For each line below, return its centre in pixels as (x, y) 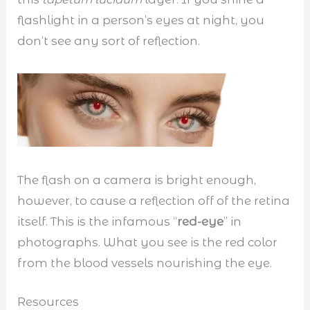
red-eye (201, 221)
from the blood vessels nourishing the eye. (145, 263)
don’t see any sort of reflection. (109, 40)
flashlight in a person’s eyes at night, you (141, 20)
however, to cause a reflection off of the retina (154, 200)
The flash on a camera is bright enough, (137, 180)
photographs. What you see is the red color (148, 242)
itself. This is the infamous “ (98, 221)
